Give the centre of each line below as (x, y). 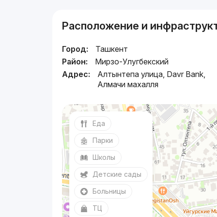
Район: (75, 61)
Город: (75, 49)
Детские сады (117, 174)
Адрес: (76, 74)
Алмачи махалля (128, 84)
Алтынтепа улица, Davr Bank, (152, 74)
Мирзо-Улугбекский (132, 61)
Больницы (109, 191)
